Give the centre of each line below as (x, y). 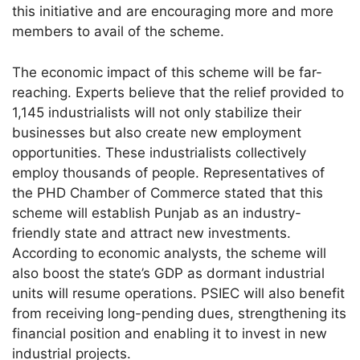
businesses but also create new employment (157, 132)
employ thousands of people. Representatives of (169, 172)
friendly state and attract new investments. (152, 233)
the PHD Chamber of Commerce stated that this (168, 192)
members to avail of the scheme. (119, 32)
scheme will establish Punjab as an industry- (157, 213)
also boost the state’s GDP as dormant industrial (169, 273)
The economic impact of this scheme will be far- (168, 72)
